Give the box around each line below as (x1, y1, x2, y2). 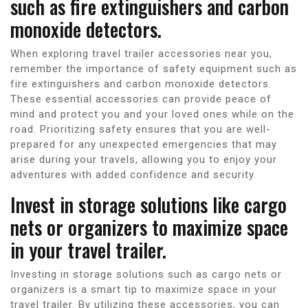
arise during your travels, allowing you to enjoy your (10, 153, 277, 166)
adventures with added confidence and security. (10, 168, 256, 181)
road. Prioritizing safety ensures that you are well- (10, 122, 271, 135)
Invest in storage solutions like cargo (10, 190, 287, 219)
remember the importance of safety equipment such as (10, 62, 297, 75)
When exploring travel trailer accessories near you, (10, 47, 272, 60)
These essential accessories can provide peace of (10, 92, 272, 105)
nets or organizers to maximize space (10, 212, 288, 241)
